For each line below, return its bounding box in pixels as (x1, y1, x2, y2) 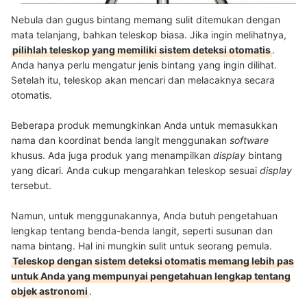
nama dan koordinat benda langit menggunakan (11, 134, 230, 146)
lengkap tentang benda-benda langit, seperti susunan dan (11, 224, 273, 236)
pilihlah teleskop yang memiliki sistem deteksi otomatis (12, 43, 271, 56)
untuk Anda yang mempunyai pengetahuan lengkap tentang (11, 269, 291, 282)
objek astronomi (11, 284, 88, 297)
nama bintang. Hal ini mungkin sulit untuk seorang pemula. (11, 239, 272, 251)
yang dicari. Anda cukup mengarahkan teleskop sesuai (11, 164, 260, 176)
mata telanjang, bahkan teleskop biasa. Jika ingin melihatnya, (11, 28, 286, 40)
